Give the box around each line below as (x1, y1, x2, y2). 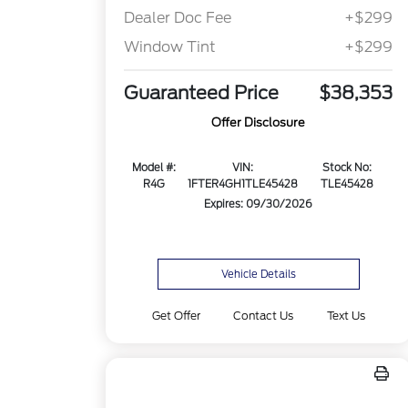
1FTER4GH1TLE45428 (187, 178, 298, 191)
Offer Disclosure (211, 116, 306, 130)
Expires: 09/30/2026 (204, 198, 313, 211)
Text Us (326, 309, 365, 322)
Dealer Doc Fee (124, 9, 232, 27)
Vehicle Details (220, 268, 296, 280)
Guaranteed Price (124, 82, 280, 105)
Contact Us (233, 309, 294, 322)
